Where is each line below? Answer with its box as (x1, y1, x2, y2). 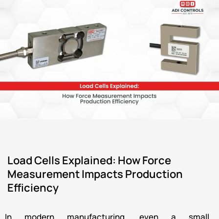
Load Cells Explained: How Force (7, 153, 171, 168)
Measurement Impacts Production (7, 166, 183, 181)
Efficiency (7, 180, 59, 195)
